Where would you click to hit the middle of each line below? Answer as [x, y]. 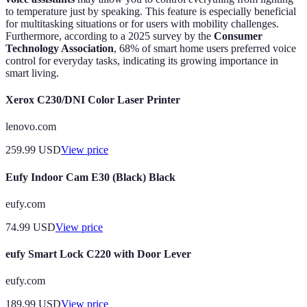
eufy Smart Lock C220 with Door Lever [98, 254]
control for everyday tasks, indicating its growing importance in [142, 60]
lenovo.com [31, 127]
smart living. [32, 73]
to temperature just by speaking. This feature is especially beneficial [151, 11]
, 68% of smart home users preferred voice [205, 48]
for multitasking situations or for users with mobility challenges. [142, 23]
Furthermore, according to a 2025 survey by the [110, 36]
